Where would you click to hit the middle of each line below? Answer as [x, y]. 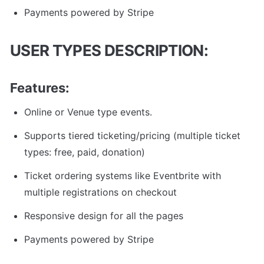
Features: [40, 88]
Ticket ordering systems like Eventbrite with [123, 175]
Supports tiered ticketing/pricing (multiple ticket [132, 135]
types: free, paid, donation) [85, 152]
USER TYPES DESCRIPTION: [111, 50]
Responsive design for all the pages [104, 215]
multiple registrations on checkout [100, 192]
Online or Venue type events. [88, 112]
